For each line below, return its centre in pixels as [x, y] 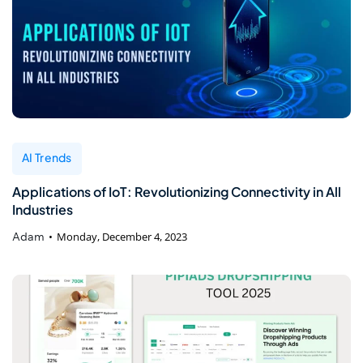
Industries [43, 209]
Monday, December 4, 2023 [122, 236]
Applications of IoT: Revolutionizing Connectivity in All [177, 191]
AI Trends [47, 157]
